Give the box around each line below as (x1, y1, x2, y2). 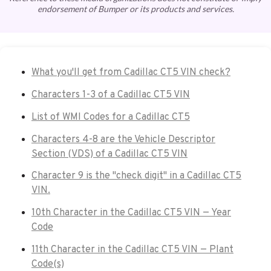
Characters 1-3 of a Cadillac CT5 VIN (31, 89, 190, 102)
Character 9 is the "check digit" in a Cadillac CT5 (31, 170, 241, 183)
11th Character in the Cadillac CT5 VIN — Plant (31, 244, 233, 256)
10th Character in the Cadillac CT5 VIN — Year (31, 207, 231, 220)
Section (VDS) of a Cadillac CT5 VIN (31, 148, 188, 160)
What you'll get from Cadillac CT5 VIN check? (31, 67, 230, 79)
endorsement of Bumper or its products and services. (37, 4, 234, 15)
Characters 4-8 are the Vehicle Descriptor (31, 133, 215, 146)
